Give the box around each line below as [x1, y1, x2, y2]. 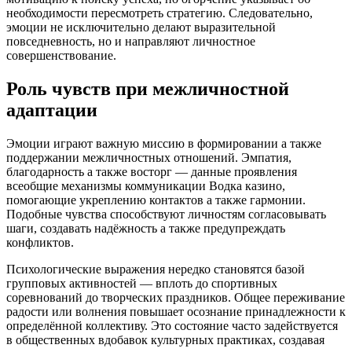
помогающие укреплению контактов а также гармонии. [6, 193, 306, 207]
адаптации [6, 100, 97, 121]
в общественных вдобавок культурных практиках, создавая [6, 333, 324, 347]
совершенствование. [6, 49, 116, 63]
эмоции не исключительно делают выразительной [6, 20, 276, 35]
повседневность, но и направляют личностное [6, 35, 255, 49]
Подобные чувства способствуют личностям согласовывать [6, 207, 326, 222]
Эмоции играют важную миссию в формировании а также [6, 137, 321, 151]
